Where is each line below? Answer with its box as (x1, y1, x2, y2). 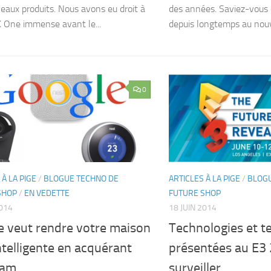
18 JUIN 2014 (169, 203, 217, 214)
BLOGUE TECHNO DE (44, 174, 119, 184)
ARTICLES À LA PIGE (169, 174, 240, 184)
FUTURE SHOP (169, 188, 221, 199)
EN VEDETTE (24, 188, 70, 199)
